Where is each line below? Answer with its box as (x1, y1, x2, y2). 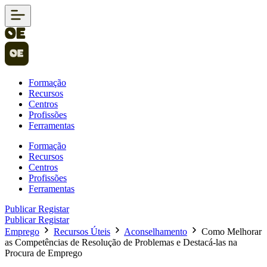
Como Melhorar (201, 226, 262, 237)
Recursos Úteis (54, 226, 110, 237)
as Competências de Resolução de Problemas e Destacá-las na (5, 237, 237, 247)
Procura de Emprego (5, 248, 82, 258)
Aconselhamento (124, 226, 187, 237)
